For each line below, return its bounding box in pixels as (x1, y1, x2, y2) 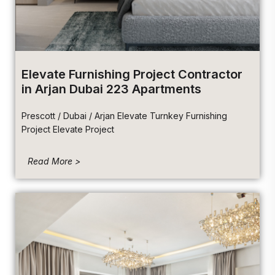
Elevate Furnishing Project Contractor (21, 67, 242, 82)
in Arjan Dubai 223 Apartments (21, 82, 201, 97)
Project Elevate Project (21, 124, 114, 135)
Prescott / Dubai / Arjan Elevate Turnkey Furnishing (21, 110, 227, 122)
